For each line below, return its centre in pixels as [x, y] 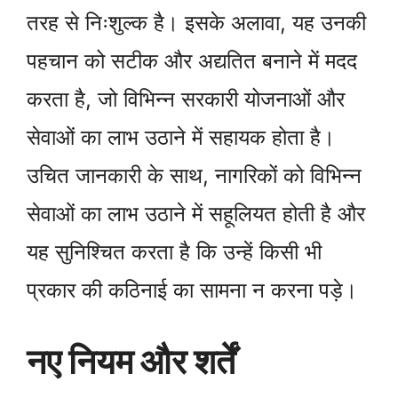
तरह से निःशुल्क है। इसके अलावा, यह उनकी [196, 22]
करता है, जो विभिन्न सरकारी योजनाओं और [186, 99]
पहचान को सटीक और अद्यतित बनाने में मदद [192, 60]
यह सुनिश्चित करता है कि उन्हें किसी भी [174, 251]
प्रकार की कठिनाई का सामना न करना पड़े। [192, 290]
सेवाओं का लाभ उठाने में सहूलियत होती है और [196, 213]
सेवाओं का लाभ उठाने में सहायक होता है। [181, 137]
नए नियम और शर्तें [131, 361]
